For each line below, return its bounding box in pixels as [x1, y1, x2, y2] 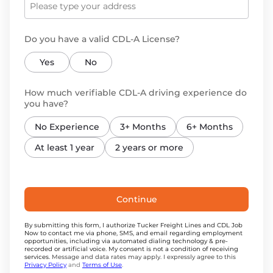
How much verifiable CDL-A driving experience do [24, 87, 247, 98]
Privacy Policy [24, 261, 66, 269]
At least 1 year [35, 142, 94, 153]
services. [24, 253, 50, 261]
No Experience [35, 121, 99, 132]
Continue [116, 194, 157, 205]
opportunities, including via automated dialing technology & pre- [24, 237, 228, 245]
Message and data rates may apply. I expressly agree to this [50, 253, 236, 261]
